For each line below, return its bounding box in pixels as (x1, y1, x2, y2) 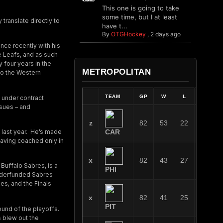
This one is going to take (102, 4, 179, 12)
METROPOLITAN (82, 67, 151, 77)
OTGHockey (111, 30, 146, 38)
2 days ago (150, 30, 181, 38)
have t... (102, 22, 127, 30)
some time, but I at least (102, 13, 177, 21)
